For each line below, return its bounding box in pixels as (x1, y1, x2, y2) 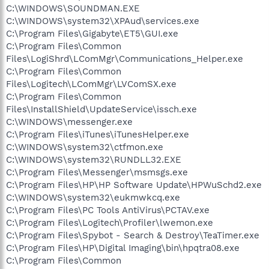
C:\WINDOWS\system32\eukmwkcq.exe (6, 192, 180, 203)
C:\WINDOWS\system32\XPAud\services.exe (6, 15, 199, 26)
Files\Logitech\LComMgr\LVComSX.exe (6, 78, 177, 89)
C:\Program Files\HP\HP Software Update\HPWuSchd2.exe (6, 179, 262, 190)
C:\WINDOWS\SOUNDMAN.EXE (6, 2, 140, 14)
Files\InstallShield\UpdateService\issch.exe (6, 103, 197, 115)
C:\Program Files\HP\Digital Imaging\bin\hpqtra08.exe (6, 242, 240, 253)
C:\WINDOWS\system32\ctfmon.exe (6, 141, 163, 153)
